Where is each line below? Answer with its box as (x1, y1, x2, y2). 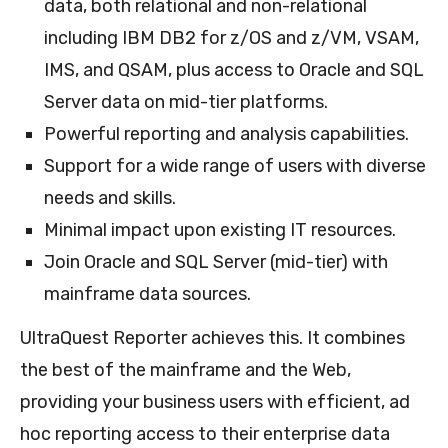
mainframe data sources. (44, 282, 251, 305)
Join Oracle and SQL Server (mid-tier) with (44, 250, 388, 273)
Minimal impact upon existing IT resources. (44, 218, 396, 241)
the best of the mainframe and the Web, (20, 358, 351, 381)
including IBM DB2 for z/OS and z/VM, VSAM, (44, 26, 419, 49)
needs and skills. (44, 186, 176, 209)
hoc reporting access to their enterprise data (20, 422, 390, 445)
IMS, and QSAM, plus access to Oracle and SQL (44, 58, 424, 81)
